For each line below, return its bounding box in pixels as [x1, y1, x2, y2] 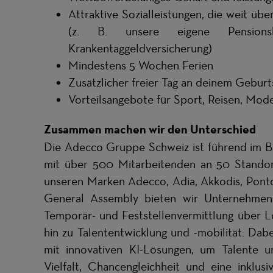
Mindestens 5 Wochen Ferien [68, 58, 213, 73]
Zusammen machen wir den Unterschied [44, 122, 256, 136]
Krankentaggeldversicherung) [68, 41, 212, 55]
